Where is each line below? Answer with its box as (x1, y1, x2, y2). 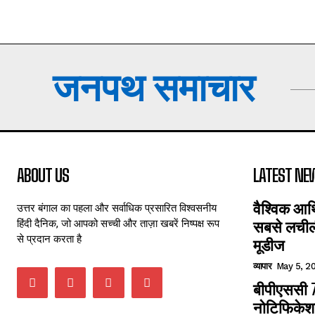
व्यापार (253, 261, 271, 271)
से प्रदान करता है (17, 231, 82, 245)
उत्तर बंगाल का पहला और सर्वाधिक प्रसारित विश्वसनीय (17, 200, 217, 214)
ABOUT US (17, 165, 69, 186)
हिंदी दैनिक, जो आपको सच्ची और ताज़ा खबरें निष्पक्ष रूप (17, 216, 219, 230)
